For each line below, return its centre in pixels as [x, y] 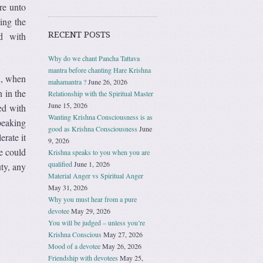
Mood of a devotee [74, 246]
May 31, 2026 [68, 187]
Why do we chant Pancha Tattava [94, 58]
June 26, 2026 [108, 81]
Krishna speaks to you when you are [99, 152]
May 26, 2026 [122, 246]
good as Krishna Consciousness [93, 128]
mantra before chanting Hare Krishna [100, 70]
